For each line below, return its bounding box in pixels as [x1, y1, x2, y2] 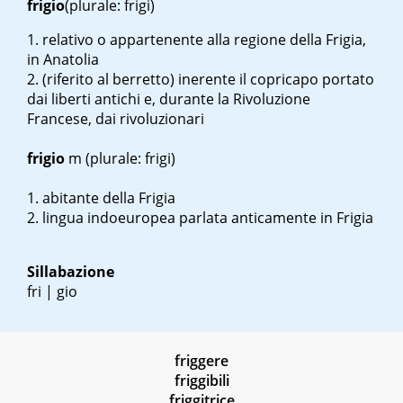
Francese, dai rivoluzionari [27, 109, 204, 130]
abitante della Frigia [42, 188, 175, 209]
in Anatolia [27, 49, 99, 70]
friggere [175, 351, 228, 372]
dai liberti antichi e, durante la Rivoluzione [27, 89, 310, 110]
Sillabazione [27, 262, 114, 282]
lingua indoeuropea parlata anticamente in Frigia [42, 208, 373, 228]
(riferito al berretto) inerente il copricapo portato [42, 69, 374, 90]
